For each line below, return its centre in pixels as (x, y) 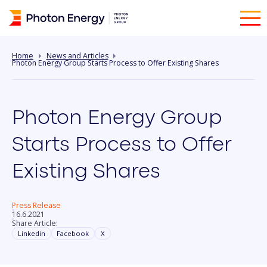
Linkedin (31, 233)
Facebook (73, 233)
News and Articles (77, 55)
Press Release (36, 206)
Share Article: (35, 223)
